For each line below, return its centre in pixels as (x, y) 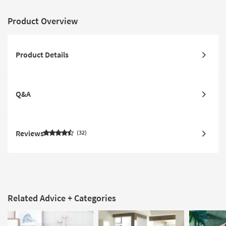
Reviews (30, 133)
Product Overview (43, 21)
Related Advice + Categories (62, 198)
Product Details (42, 54)
